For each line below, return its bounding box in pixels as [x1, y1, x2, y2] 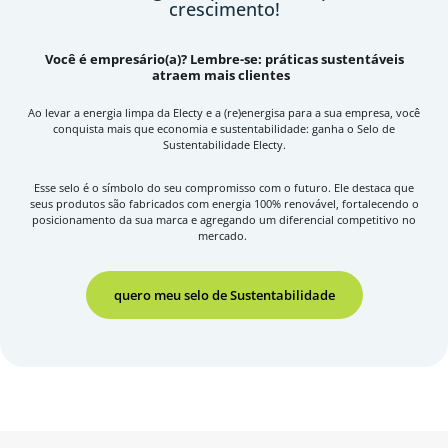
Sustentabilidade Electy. [162, 136, 286, 152]
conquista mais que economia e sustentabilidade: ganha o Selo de [53, 120, 395, 136]
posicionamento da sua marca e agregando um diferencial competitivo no [32, 212, 416, 228]
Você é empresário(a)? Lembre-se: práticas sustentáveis [44, 50, 404, 69]
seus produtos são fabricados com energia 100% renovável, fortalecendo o [29, 196, 419, 212]
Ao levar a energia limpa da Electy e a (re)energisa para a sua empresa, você [28, 104, 420, 120]
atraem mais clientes [152, 66, 296, 85]
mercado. [198, 228, 250, 244]
